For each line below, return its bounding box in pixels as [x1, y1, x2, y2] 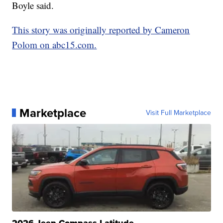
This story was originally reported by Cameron [12, 23, 190, 36]
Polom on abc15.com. [12, 38, 97, 51]
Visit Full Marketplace [145, 107, 211, 118]
